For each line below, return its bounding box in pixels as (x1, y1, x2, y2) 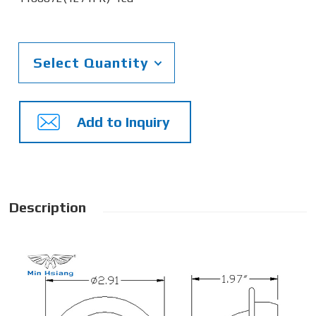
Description (9, 198, 87, 215)
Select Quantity (33, 54, 150, 71)
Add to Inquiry (77, 113, 171, 130)
